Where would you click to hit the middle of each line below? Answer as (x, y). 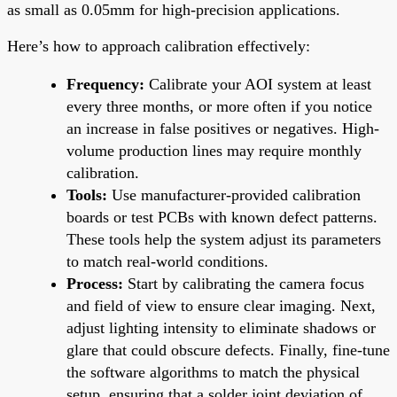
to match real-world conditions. (167, 261)
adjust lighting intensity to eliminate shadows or (221, 327)
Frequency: (105, 84)
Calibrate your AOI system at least (258, 84)
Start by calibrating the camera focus (244, 283)
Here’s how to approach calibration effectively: (159, 46)
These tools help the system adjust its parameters (224, 239)
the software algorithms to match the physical (213, 372)
